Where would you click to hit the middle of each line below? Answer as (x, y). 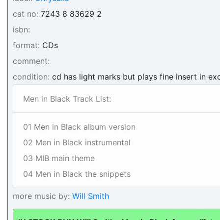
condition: (31, 77)
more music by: (41, 196)
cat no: (26, 14)
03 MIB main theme (59, 158)
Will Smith (89, 196)
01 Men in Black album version (79, 127)
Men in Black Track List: (67, 99)
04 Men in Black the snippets (77, 174)
